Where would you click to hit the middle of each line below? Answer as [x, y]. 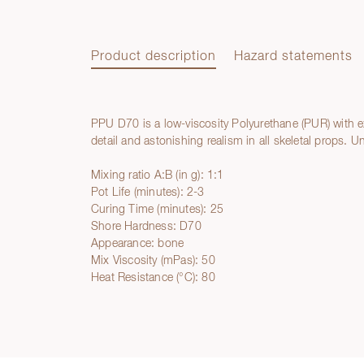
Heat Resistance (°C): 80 [153, 277]
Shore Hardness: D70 [146, 226]
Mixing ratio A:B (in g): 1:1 [158, 175]
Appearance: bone [138, 243]
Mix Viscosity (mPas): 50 [153, 260]
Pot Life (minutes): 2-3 [148, 192]
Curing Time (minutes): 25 [157, 209]
